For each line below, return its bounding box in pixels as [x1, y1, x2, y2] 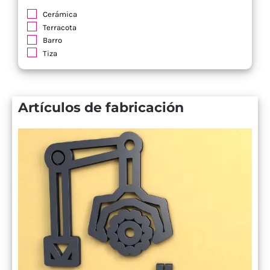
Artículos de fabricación [18, 99, 184, 116]
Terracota [43, 22, 77, 32]
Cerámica [43, 10, 77, 19]
